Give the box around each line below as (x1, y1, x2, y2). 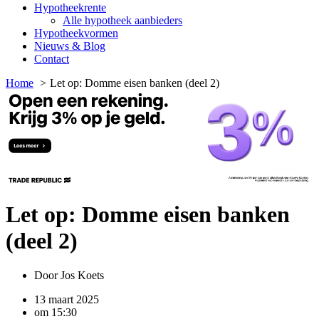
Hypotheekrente (34, 1, 106, 14)
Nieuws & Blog (34, 40, 105, 53)
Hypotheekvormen (34, 27, 118, 40)
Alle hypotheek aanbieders (63, 14, 182, 27)
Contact (34, 53, 69, 66)
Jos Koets (58, 269, 104, 282)
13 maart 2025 (34, 293, 99, 306)
